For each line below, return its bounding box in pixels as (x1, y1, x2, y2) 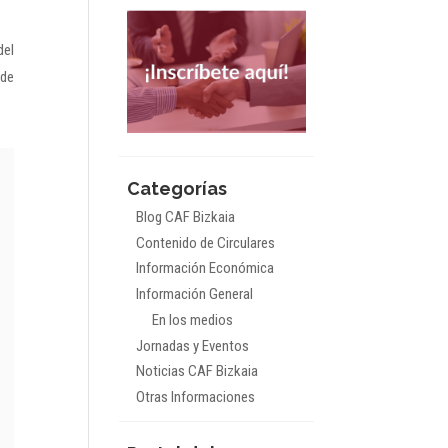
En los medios (152, 310, 234, 329)
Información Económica (135, 259, 274, 278)
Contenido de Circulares (135, 233, 275, 252)
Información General (135, 284, 253, 303)
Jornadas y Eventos (135, 336, 249, 355)
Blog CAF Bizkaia (135, 208, 235, 227)
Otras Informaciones (135, 387, 255, 406)
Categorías (126, 178, 227, 200)
